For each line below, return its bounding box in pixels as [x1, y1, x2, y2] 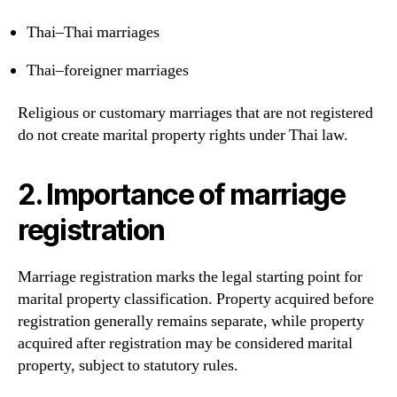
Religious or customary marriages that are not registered [18, 102, 373, 123]
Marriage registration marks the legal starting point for [18, 266, 362, 287]
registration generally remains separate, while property [18, 310, 364, 331]
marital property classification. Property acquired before [18, 288, 374, 309]
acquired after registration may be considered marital [18, 332, 353, 354]
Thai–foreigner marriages [27, 60, 189, 82]
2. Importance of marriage [18, 176, 346, 212]
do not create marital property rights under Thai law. [18, 124, 348, 145]
